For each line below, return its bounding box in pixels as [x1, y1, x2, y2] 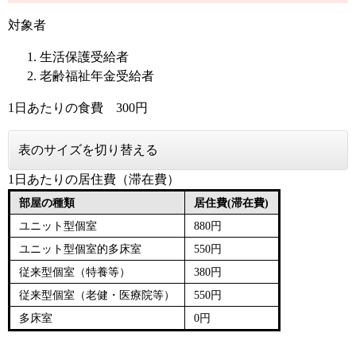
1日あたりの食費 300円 [8, 101, 148, 115]
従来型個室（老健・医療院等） [19, 288, 176, 302]
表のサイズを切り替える [18, 143, 158, 157]
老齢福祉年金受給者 [40, 69, 154, 83]
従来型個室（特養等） [19, 265, 131, 279]
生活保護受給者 [40, 50, 129, 64]
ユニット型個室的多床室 [19, 242, 142, 256]
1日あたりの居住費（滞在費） [8, 172, 180, 187]
